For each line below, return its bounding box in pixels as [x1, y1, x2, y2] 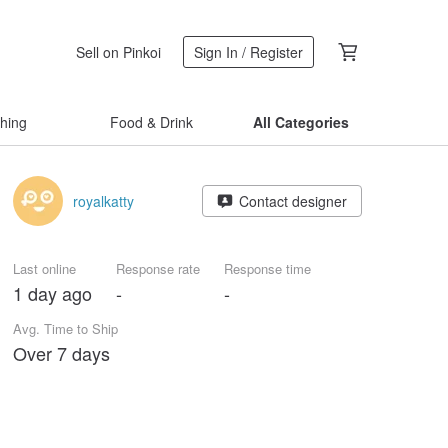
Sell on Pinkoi [76, 41, 161, 62]
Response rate [116, 259, 200, 278]
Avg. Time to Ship [13, 319, 118, 338]
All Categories [253, 112, 349, 132]
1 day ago [13, 280, 92, 306]
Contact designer [238, 191, 347, 211]
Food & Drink [109, 112, 193, 132]
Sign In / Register [194, 42, 303, 62]
